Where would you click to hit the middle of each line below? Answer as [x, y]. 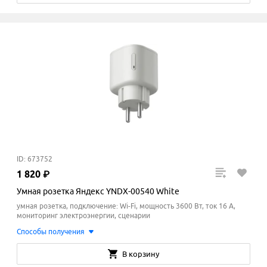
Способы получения [51, 232]
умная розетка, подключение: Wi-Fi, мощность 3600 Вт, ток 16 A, [126, 206]
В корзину [141, 254]
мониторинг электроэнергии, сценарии [83, 216]
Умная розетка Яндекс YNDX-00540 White [98, 192]
